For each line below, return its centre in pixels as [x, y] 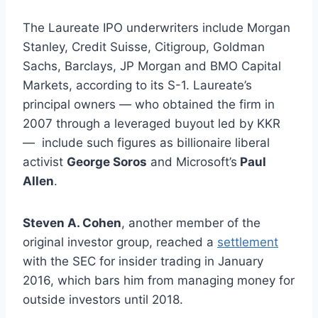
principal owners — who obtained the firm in [149, 104]
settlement [248, 242]
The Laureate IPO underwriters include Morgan [157, 27]
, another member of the [191, 223]
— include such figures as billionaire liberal [146, 142]
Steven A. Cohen [72, 223]
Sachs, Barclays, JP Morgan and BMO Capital [152, 66]
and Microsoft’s [192, 161]
